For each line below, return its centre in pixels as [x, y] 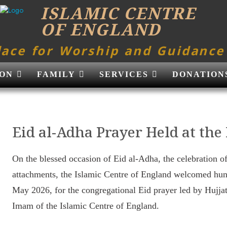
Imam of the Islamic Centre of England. [86, 206]
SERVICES [124, 74]
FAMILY [56, 74]
